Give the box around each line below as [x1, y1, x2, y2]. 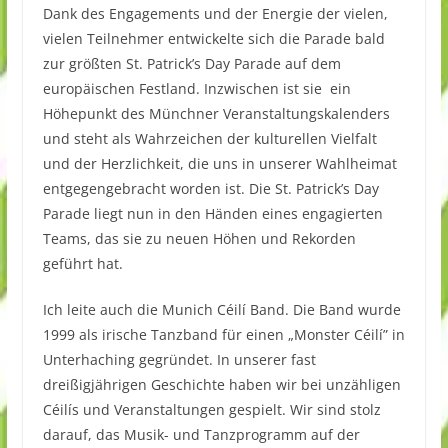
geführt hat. [42, 253, 123, 273]
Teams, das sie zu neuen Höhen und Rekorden [42, 228, 356, 248]
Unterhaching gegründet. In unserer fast [42, 349, 316, 369]
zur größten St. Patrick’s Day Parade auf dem [42, 53, 341, 73]
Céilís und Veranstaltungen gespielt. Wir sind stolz [42, 399, 381, 419]
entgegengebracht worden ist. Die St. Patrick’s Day [42, 178, 379, 198]
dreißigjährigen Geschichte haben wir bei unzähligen [42, 374, 401, 394]
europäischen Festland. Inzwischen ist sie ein [42, 78, 351, 98]
